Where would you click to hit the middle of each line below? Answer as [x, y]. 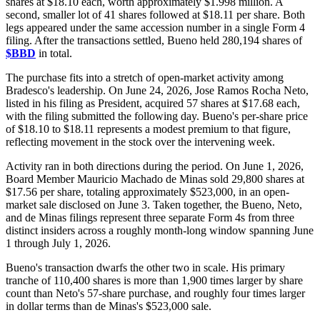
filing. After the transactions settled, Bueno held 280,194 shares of [154, 40]
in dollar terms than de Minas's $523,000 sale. [109, 306]
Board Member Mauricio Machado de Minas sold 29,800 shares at [155, 179]
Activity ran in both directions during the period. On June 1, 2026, [155, 166]
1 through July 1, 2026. [58, 243]
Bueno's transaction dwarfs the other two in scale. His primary [145, 267]
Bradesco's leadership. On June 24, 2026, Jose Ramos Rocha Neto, [157, 90]
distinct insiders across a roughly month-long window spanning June [160, 230]
